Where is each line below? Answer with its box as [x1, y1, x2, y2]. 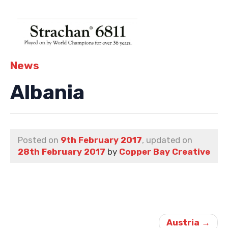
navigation [10, 210, 51, 220]
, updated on [142, 134, 192, 145]
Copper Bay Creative [119, 146, 210, 157]
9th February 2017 [61, 134, 142, 145]
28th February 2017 [18, 146, 105, 157]
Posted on [18, 134, 61, 145]
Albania [10, 80, 84, 104]
